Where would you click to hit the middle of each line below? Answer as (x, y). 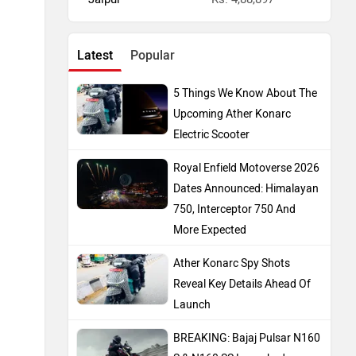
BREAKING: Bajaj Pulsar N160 (247, 338)
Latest (95, 55)
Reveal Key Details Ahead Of (242, 284)
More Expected (210, 230)
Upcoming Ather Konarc (232, 114)
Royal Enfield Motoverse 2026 (246, 168)
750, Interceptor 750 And (234, 209)
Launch (192, 304)
